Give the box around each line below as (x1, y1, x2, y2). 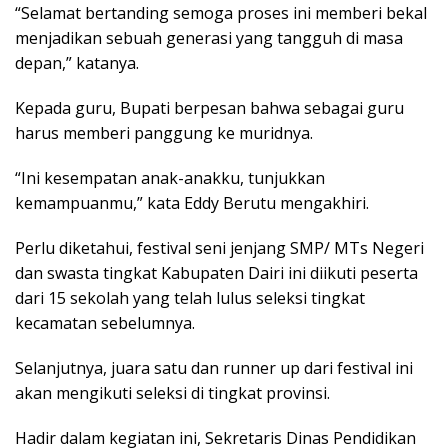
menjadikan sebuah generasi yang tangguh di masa (15, 27, 403, 50)
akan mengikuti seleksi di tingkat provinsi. (15, 382, 330, 405)
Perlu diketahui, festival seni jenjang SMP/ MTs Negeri (15, 237, 424, 260)
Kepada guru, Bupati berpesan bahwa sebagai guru (15, 97, 404, 120)
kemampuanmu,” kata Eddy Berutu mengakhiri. (15, 192, 369, 215)
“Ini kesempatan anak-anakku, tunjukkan (15, 167, 325, 190)
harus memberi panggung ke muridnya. (15, 122, 313, 145)
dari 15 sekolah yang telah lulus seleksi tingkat (15, 287, 365, 310)
